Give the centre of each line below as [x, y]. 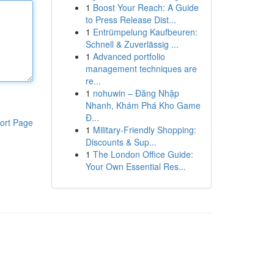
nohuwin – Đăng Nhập [136, 93]
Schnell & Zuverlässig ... [132, 44]
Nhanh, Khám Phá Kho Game [143, 105]
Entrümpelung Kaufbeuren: [145, 32]
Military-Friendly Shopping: [144, 130]
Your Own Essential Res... [135, 166]
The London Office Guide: [143, 154]
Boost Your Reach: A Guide [146, 7]
